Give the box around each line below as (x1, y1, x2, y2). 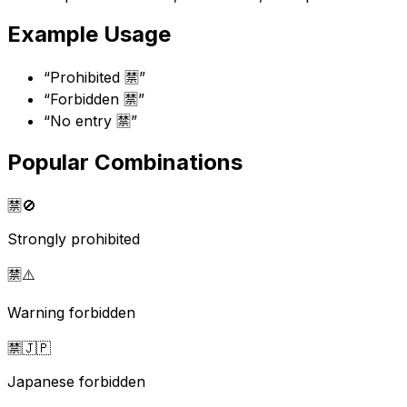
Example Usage (7, 21, 171, 48)
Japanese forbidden (7, 372, 145, 392)
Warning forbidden (7, 303, 135, 323)
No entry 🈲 (50, 112, 131, 131)
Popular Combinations (7, 149, 243, 176)
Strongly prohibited (7, 230, 140, 249)
